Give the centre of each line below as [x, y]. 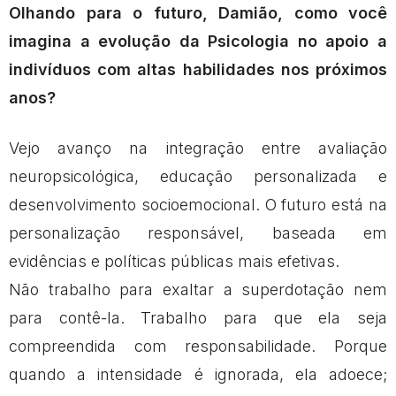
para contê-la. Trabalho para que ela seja [198, 318]
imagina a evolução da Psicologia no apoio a [198, 42]
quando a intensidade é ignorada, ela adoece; [198, 375]
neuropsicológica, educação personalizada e [198, 177]
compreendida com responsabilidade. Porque [198, 346]
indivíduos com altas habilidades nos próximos [198, 70]
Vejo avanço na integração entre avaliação [198, 148]
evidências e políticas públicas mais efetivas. [174, 262]
